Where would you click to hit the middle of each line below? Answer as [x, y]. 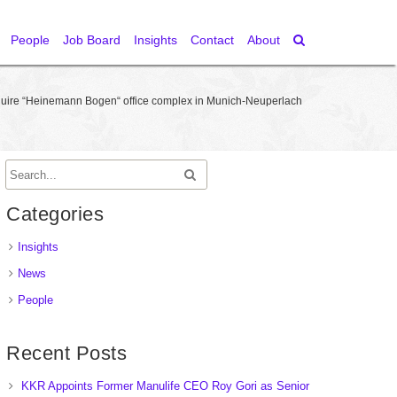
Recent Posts [66, 353]
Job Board [92, 40]
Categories [55, 214]
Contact [212, 40]
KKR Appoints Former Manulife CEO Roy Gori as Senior [165, 386]
